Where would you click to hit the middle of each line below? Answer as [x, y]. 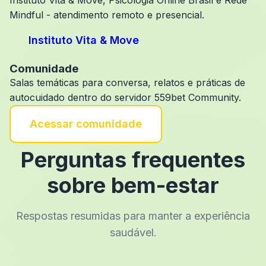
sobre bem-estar [133, 185]
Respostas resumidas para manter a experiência [133, 216]
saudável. [133, 232]
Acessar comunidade [86, 124]
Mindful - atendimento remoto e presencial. [107, 15]
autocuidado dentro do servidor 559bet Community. [125, 97]
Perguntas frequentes [133, 160]
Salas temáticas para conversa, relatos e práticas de [127, 83]
